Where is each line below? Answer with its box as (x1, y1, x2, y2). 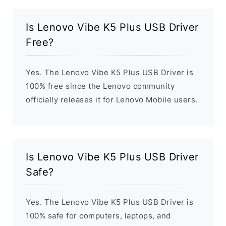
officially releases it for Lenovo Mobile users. (26, 95, 198, 105)
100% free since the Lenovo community (26, 81, 175, 91)
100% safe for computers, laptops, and (26, 211, 171, 221)
